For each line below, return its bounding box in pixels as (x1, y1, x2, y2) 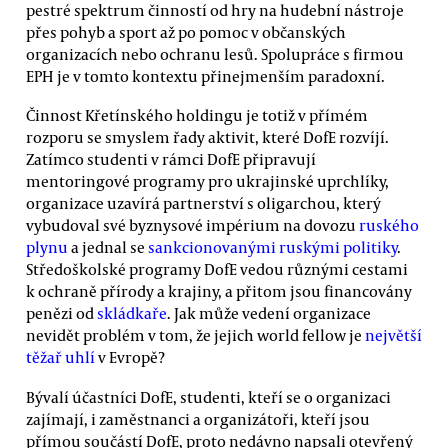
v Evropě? (95, 347, 165, 368)
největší (365, 325, 422, 346)
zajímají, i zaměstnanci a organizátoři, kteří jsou (26, 408, 370, 429)
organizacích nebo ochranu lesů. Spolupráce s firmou (26, 43, 404, 64)
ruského (359, 215, 419, 236)
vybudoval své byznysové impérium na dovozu (26, 215, 359, 236)
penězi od (26, 303, 97, 324)
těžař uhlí (26, 347, 95, 368)
